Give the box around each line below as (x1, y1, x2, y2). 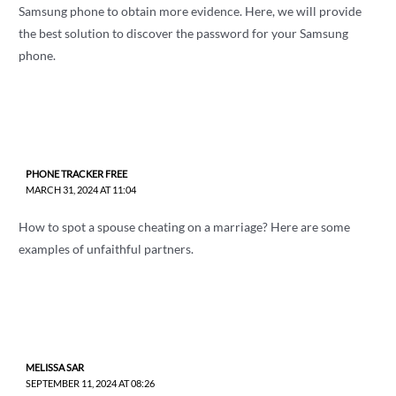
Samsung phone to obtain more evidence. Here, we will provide (19, 3, 362, 19)
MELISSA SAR (25, 361, 84, 373)
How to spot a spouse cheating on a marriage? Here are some (19, 218, 351, 234)
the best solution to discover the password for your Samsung (19, 25, 349, 41)
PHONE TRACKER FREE (25, 167, 127, 179)
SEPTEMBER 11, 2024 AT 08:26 (25, 377, 155, 389)
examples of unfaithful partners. (19, 240, 194, 256)
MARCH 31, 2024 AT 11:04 (25, 183, 136, 195)
